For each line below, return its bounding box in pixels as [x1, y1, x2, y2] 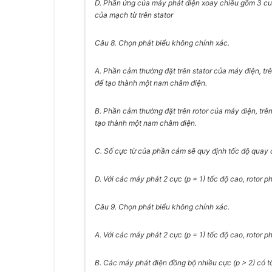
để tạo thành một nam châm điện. [95, 78, 207, 87]
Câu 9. [95, 202, 118, 211]
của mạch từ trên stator [95, 10, 173, 19]
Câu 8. [95, 38, 118, 47]
